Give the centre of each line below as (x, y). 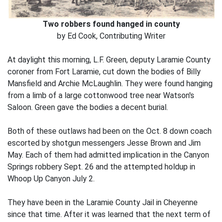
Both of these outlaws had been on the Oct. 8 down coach (110, 131)
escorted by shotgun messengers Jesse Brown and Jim (104, 143)
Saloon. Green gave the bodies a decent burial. (88, 108)
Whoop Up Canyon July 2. (51, 179)
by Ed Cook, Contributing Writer (111, 36)
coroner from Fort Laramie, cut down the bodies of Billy (104, 72)
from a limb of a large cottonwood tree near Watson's (101, 96)
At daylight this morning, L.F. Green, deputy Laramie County (109, 60)
